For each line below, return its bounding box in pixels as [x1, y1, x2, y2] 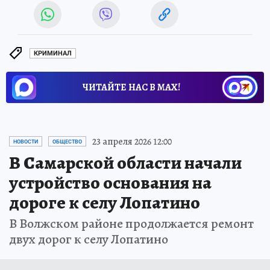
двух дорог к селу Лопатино [9, 230, 168, 248]
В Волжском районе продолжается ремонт [9, 214, 254, 233]
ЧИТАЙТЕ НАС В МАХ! [83, 80, 180, 94]
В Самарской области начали [9, 150, 242, 175]
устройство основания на [9, 170, 212, 195]
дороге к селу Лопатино [9, 190, 200, 215]
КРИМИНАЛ [34, 49, 72, 58]
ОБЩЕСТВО [52, 138, 82, 145]
